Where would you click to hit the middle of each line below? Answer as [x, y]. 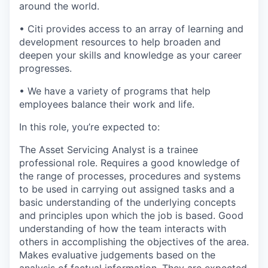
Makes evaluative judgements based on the [117, 255]
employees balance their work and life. [107, 104]
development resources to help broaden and [120, 42]
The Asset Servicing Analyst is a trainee [109, 149]
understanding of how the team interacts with [123, 228]
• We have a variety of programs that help [115, 91]
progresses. [45, 68]
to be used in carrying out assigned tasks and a [127, 189]
